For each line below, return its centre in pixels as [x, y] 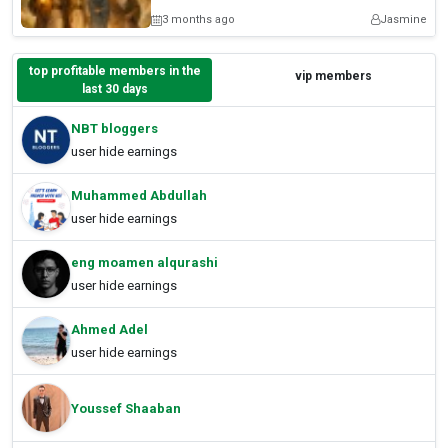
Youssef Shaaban [126, 408]
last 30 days [114, 89]
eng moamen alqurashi [144, 263]
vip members [333, 75]
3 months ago [198, 20]
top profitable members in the [114, 71]
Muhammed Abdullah [139, 196]
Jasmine [403, 20]
